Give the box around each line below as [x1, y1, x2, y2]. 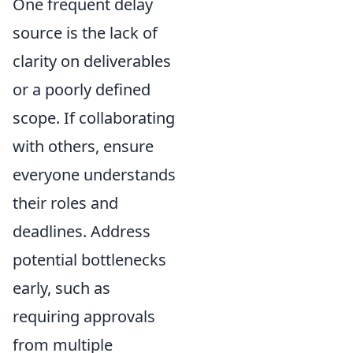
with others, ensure [13, 136, 154, 157]
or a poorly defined [13, 79, 150, 100]
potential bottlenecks [13, 249, 166, 270]
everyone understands [13, 164, 176, 185]
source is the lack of [13, 22, 158, 43]
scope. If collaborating [13, 107, 175, 128]
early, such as [13, 277, 110, 299]
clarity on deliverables [13, 50, 171, 72]
